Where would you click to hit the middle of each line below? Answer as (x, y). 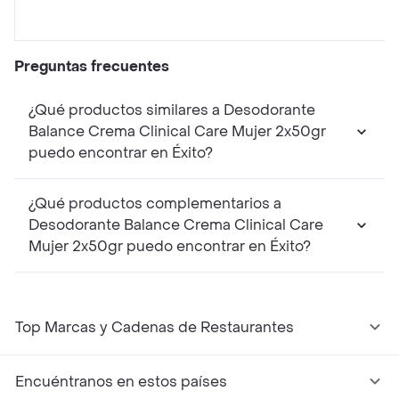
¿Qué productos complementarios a (155, 204)
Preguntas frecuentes (92, 67)
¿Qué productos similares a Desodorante (172, 110)
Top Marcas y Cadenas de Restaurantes (155, 328)
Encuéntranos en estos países (121, 382)
